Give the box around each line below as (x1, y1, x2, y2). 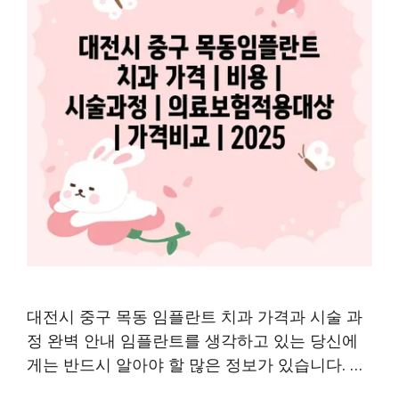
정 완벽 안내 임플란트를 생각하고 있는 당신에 (27, 329, 358, 351)
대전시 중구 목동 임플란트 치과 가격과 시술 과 (27, 305, 362, 327)
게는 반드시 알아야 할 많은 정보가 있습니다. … (27, 353, 362, 375)
